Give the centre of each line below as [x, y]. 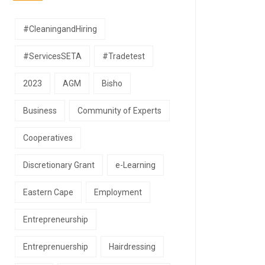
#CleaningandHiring [60, 29]
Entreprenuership [56, 246]
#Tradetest [124, 56]
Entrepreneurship [56, 219]
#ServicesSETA [52, 56]
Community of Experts [119, 110]
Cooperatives [48, 138]
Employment [118, 192]
